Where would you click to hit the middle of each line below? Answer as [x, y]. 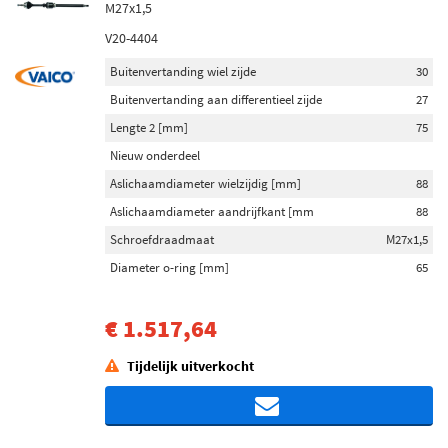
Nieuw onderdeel [155, 155]
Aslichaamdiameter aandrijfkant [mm [212, 211]
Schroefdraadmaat [162, 239]
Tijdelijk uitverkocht [190, 366]
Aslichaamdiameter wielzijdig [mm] [205, 183]
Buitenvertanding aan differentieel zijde [216, 99]
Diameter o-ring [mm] [169, 267]
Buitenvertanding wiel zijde [183, 71]
